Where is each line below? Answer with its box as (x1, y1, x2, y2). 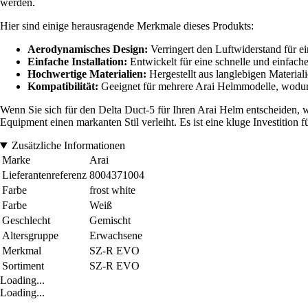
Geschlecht (2, 214, 50, 227)
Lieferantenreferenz (2, 169, 87, 181)
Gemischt (89, 214, 131, 227)
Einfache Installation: (27, 56, 127, 68)
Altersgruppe (2, 230, 58, 242)
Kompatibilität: (27, 80, 98, 93)
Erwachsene (89, 230, 142, 242)
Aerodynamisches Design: (27, 43, 148, 56)
